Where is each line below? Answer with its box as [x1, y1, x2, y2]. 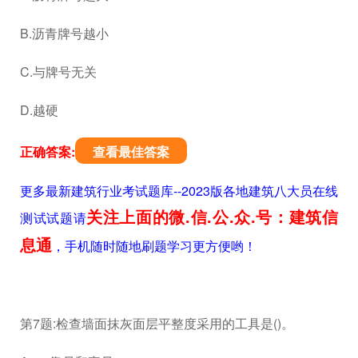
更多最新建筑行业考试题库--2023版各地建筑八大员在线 [20, 181, 338, 200]
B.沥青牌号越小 [20, 23, 109, 42]
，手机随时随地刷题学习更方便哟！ [52, 236, 257, 255]
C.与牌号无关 [20, 62, 97, 81]
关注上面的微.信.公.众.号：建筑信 [86, 204, 339, 228]
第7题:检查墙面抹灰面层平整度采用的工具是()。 [20, 313, 294, 332]
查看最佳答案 [93, 141, 169, 161]
